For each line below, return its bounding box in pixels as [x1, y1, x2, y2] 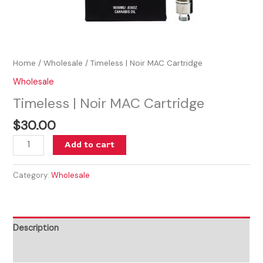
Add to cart [65, 139, 114, 150]
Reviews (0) [13, 245, 60, 257]
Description [13, 222, 59, 234]
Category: [13, 170, 52, 181]
